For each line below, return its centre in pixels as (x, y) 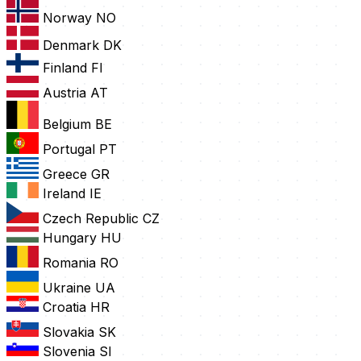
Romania (69, 263)
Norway (67, 18)
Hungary (70, 238)
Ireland (64, 194)
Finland (65, 68)
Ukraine (67, 288)
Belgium (67, 124)
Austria (64, 93)
